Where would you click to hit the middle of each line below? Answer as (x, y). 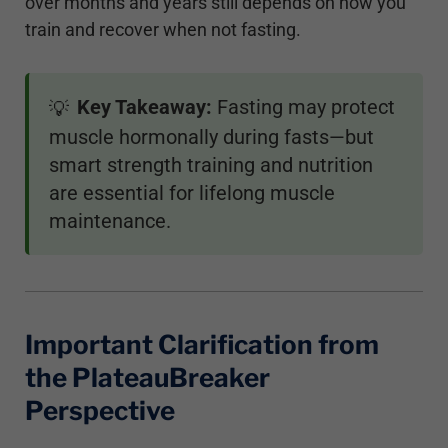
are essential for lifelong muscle (192, 192)
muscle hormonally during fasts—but (211, 136)
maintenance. (110, 220)
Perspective (100, 410)
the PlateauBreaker (147, 377)
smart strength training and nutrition (211, 164)
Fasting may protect (303, 107)
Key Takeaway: (144, 107)
